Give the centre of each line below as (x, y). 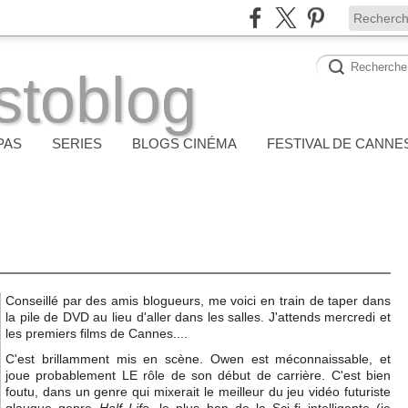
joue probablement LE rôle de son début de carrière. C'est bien (198, 375)
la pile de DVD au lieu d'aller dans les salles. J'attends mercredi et (198, 317)
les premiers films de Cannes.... (97, 333)
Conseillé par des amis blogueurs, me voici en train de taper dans (198, 301)
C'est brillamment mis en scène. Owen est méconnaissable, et (198, 359)
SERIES (77, 143)
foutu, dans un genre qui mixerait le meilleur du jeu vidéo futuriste (198, 392)
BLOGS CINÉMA (184, 143)
